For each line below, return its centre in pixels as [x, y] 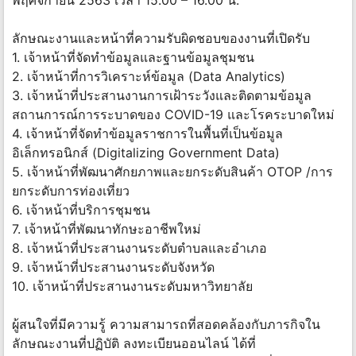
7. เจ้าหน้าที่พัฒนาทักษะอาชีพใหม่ [106, 229]
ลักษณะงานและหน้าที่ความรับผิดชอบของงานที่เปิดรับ [161, 39]
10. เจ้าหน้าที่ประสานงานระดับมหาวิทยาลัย [132, 286]
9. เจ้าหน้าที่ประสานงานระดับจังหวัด [113, 267]
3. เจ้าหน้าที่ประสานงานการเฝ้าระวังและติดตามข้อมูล [162, 96]
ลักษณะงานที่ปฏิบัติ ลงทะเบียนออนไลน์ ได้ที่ [134, 344]
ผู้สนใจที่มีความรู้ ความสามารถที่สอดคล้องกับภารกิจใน [166, 325]
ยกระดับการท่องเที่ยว [71, 191]
